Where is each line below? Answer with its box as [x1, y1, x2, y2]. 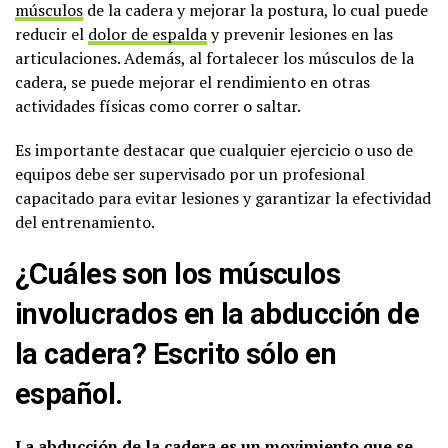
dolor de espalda [88, 22, 207, 45]
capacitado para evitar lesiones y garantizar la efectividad [15, 186, 431, 209]
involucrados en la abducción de [15, 296, 420, 331]
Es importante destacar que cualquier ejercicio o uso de [15, 138, 413, 161]
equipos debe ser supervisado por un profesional [15, 162, 365, 185]
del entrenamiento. [15, 210, 155, 233]
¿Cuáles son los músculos [15, 256, 341, 291]
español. [15, 376, 123, 411]
